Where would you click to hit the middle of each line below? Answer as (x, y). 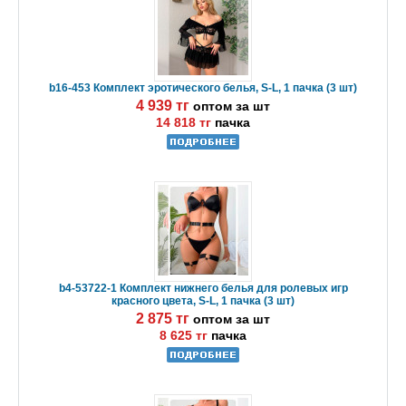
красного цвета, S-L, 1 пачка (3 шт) (203, 301)
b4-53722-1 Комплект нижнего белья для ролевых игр (203, 289)
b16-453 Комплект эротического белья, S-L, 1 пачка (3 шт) (203, 88)
